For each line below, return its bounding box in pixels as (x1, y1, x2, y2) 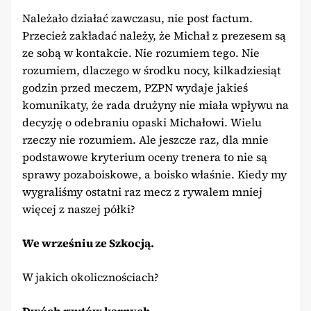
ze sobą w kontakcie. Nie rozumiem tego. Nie (22, 44, 260, 60)
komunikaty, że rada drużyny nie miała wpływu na (22, 96, 289, 112)
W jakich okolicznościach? (22, 269, 159, 285)
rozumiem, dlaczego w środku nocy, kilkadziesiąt (22, 62, 281, 78)
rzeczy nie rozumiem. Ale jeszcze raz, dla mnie (22, 131, 269, 147)
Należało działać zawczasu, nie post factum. (22, 10, 253, 26)
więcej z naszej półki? (22, 201, 135, 217)
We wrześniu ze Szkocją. (22, 235, 154, 251)
